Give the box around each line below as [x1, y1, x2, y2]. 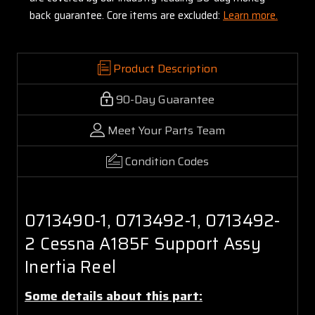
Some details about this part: [25, 285, 202, 306]
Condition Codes [125, 152, 209, 170]
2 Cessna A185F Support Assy [25, 230, 261, 257]
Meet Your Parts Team [108, 121, 225, 139]
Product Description [113, 59, 217, 77]
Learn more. [223, 6, 278, 24]
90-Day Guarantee [116, 90, 214, 108]
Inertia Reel [25, 253, 116, 281]
